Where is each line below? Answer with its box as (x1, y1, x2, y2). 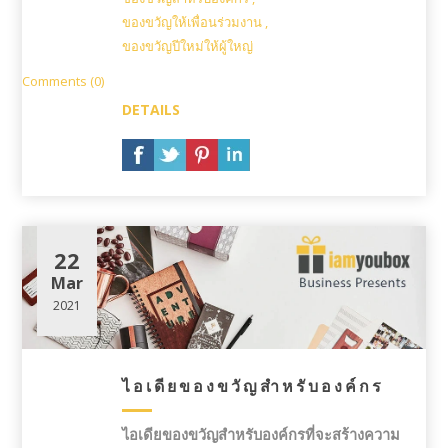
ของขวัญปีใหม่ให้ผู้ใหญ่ (122, 36, 254, 55)
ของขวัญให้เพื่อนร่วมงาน (122, 12, 263, 31)
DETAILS (122, 99, 181, 119)
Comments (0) (22, 71, 105, 90)
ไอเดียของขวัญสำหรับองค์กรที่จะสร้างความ (122, 423, 401, 444)
